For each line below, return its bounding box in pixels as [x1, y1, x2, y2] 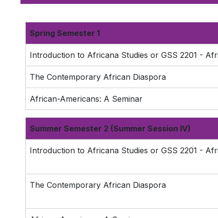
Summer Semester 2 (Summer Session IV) [30, 124, 191, 133]
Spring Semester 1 [30, 28, 100, 38]
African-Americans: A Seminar [30, 94, 143, 104]
